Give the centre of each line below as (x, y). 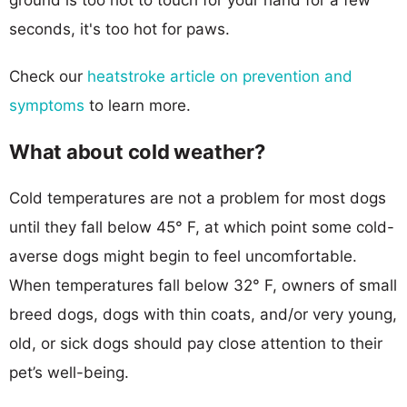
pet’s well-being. (69, 372)
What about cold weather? (137, 151)
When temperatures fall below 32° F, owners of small (203, 285)
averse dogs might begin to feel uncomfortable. (183, 256)
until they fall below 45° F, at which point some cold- (202, 227)
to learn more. (138, 105)
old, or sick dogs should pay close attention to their (196, 343)
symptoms (47, 105)
